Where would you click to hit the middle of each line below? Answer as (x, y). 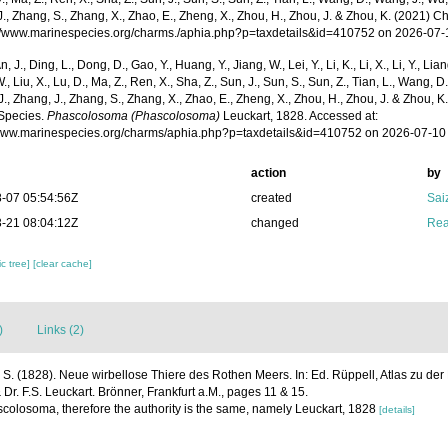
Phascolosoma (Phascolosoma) (134, 116)
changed (274, 223)
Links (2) (60, 330)
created (271, 198)
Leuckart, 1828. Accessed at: (299, 116)
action (268, 173)
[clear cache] (63, 263)
